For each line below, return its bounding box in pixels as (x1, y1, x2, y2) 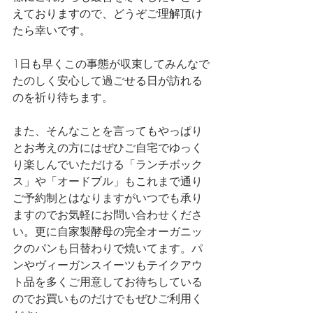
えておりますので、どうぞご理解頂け (13, 6, 203, 21)
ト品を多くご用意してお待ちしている (13, 274, 203, 289)
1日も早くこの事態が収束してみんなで (13, 56, 210, 71)
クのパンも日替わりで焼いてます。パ (13, 240, 203, 256)
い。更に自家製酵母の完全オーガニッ (13, 224, 203, 239)
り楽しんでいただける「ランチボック (13, 156, 203, 172)
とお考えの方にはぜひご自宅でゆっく (13, 140, 203, 155)
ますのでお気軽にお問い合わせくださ (13, 207, 203, 222)
